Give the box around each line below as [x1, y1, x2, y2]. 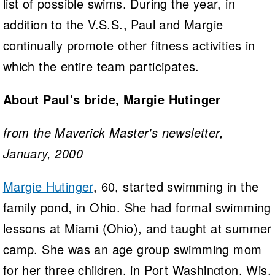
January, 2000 [2, 144, 83, 162]
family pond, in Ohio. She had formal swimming [2, 198, 271, 216]
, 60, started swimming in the [93, 177, 259, 195]
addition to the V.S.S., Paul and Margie [2, 15, 223, 33]
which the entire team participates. [2, 56, 199, 75]
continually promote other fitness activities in [2, 36, 255, 54]
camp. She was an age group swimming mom [2, 239, 262, 258]
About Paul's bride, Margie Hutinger [2, 90, 221, 108]
